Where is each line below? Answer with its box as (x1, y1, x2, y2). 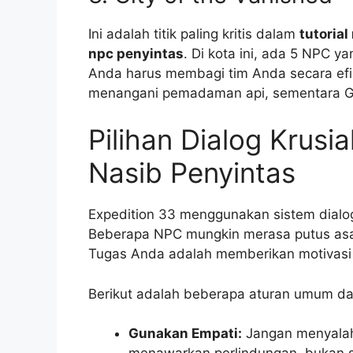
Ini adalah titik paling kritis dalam (88, 25, 299, 42)
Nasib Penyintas (88, 156, 295, 190)
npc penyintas (88, 45, 184, 61)
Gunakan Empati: (128, 325, 242, 342)
